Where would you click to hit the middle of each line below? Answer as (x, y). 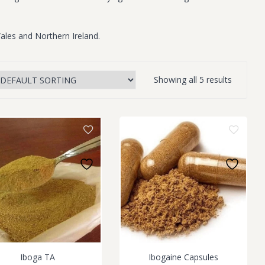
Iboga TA (37, 257)
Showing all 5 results (193, 80)
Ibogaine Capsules (183, 257)
